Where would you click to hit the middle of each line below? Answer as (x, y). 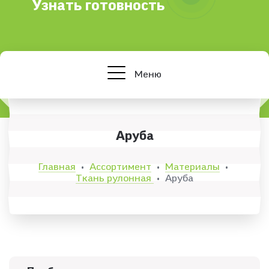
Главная (57, 167)
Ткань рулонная (115, 178)
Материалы (192, 167)
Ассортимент (120, 167)
